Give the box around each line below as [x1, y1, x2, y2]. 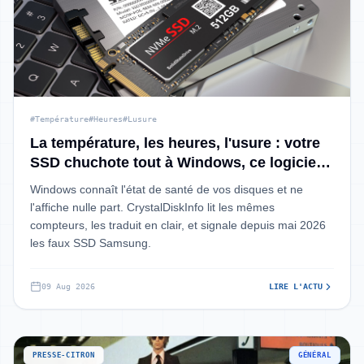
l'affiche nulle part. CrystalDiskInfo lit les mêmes [30, 201, 275, 214]
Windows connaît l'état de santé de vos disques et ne [30, 183, 303, 196]
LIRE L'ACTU [269, 282, 323, 291]
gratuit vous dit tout [30, 174, 167, 190]
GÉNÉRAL [297, 351, 331, 359]
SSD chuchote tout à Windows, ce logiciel [30, 154, 320, 171]
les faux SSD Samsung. [30, 236, 151, 249]
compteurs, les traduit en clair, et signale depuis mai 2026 [30, 219, 326, 232]
